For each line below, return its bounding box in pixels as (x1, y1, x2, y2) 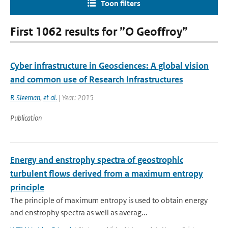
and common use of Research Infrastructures (10, 74, 183, 85)
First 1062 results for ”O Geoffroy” (10, 25, 188, 39)
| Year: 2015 (57, 93, 94, 102)
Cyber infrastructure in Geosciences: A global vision (10, 60, 209, 71)
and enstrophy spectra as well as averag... (10, 208, 148, 217)
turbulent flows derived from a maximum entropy (10, 168, 203, 179)
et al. (43, 93, 57, 102)
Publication (10, 113, 42, 123)
